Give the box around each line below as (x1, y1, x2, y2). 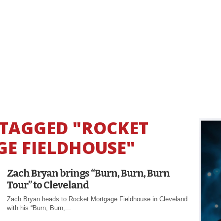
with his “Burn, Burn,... (7, 204, 71, 212)
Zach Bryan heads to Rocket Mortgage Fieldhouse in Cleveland (7, 195, 187, 203)
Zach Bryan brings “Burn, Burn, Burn (7, 167, 170, 179)
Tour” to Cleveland (7, 179, 89, 191)
